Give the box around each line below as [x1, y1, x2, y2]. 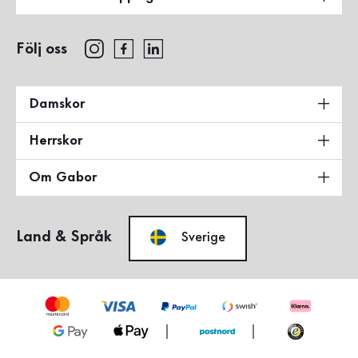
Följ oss [16, 42, 67, 57]
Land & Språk [16, 229, 112, 245]
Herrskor [29, 133, 82, 147]
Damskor [29, 97, 85, 110]
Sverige [181, 230, 225, 244]
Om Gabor [29, 170, 97, 184]
